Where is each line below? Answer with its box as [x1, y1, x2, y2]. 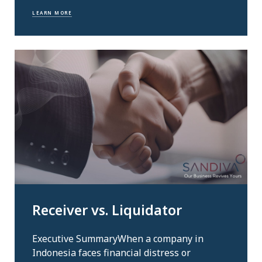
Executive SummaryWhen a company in [32, 232, 204, 245]
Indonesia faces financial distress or [32, 246, 191, 259]
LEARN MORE [32, 9, 72, 16]
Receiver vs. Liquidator [32, 201, 182, 220]
